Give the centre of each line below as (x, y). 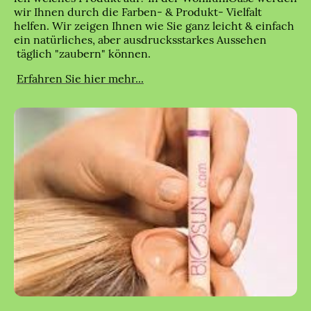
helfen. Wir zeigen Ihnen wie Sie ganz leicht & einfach (154, 26)
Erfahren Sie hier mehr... (80, 79)
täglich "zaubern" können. (86, 54)
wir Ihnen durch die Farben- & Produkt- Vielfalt (138, 12)
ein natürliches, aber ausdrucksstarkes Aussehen (140, 40)
